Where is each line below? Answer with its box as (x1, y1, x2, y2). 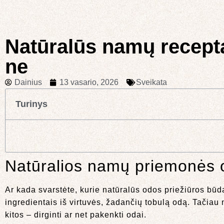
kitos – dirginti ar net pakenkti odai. (5, 210, 146, 219)
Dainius (14, 78, 42, 86)
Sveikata (136, 78, 167, 86)
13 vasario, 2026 (59, 78, 118, 86)
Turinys (15, 99, 47, 109)
